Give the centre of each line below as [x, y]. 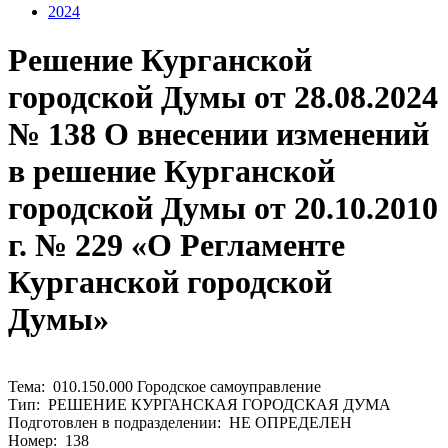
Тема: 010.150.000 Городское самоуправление [164, 386]
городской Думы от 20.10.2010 [223, 208]
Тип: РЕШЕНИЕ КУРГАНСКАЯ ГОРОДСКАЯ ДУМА [199, 404]
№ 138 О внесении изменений [218, 134]
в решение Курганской [171, 171]
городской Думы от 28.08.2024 [223, 97]
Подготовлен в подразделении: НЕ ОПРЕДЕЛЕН [180, 422]
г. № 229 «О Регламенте [176, 245]
